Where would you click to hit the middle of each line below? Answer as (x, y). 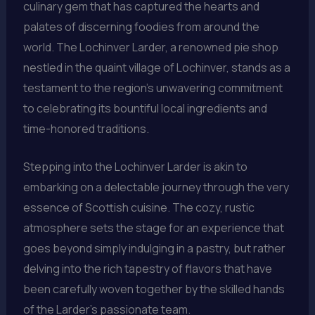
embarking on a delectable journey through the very (156, 187)
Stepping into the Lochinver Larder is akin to (135, 167)
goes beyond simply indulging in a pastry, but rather (154, 249)
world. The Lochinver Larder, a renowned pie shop (150, 47)
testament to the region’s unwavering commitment (153, 88)
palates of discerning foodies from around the (141, 26)
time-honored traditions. (86, 128)
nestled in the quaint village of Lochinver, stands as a (156, 67)
